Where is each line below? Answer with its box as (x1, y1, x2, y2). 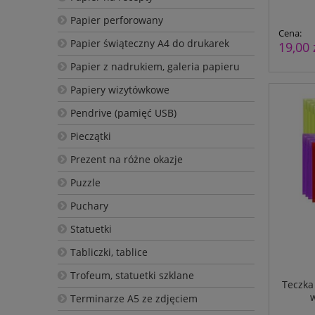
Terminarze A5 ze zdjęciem (70, 291, 198, 305)
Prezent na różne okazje (70, 152, 183, 166)
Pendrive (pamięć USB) (70, 105, 176, 120)
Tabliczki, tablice (70, 245, 148, 259)
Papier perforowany (70, 13, 163, 27)
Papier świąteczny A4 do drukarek (70, 36, 229, 50)
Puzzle (70, 175, 101, 189)
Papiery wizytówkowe (70, 82, 169, 96)
